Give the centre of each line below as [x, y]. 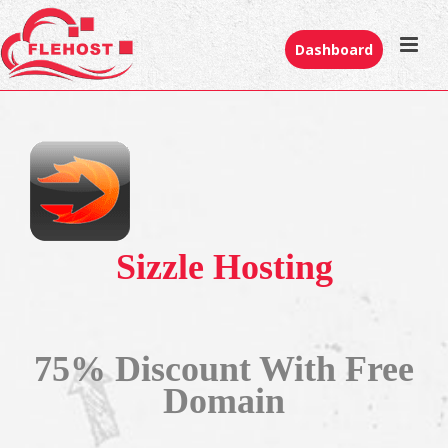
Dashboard [334, 49]
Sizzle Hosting [224, 267]
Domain [224, 401]
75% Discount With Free [224, 369]
